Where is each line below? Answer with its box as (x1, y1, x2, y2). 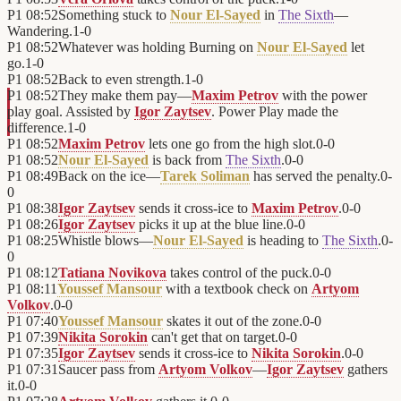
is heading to (243, 233, 322, 249)
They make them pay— (58, 88, 192, 104)
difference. (7, 120, 67, 136)
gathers (344, 362, 388, 378)
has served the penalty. (250, 168, 380, 184)
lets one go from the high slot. (145, 136, 316, 152)
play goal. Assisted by (7, 104, 134, 120)
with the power (278, 88, 367, 104)
